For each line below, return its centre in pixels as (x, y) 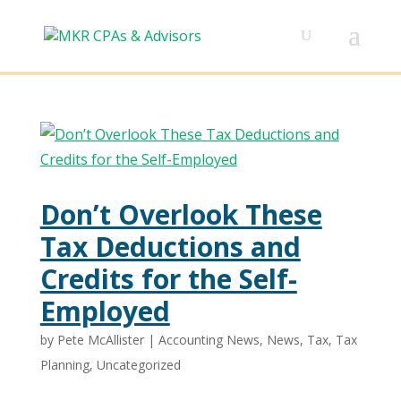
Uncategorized (138, 365)
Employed (105, 311)
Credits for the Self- (168, 279)
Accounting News (209, 340)
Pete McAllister (100, 340)
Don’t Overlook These (181, 214)
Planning (64, 365)
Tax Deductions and (170, 247)
